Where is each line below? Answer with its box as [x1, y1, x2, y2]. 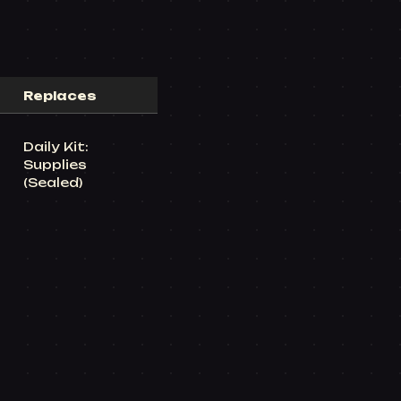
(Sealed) [23, 175, 82, 190]
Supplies [23, 158, 87, 172]
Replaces [23, 89, 97, 103]
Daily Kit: [23, 140, 89, 154]
